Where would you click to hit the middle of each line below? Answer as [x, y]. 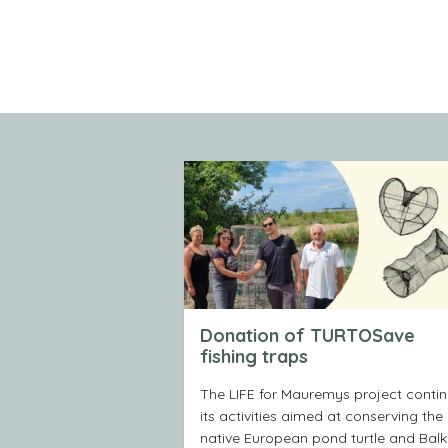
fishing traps [254, 357]
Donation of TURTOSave [307, 336]
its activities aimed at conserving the [321, 416]
